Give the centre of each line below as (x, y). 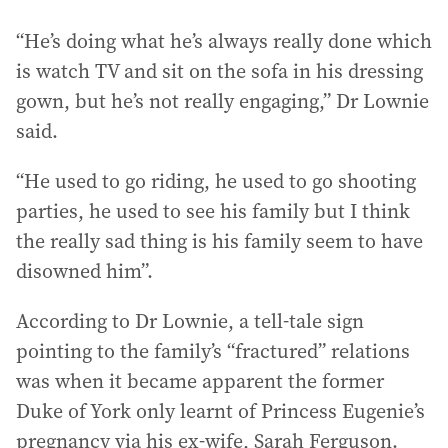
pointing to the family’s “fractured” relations (213, 351)
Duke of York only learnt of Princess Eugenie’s (220, 411)
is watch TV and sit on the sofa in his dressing (219, 71)
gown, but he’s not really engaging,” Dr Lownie (222, 101)
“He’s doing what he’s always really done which (224, 41)
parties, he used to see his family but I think (213, 211)
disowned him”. (84, 271)
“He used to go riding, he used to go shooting (216, 181)
